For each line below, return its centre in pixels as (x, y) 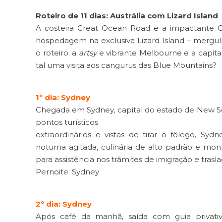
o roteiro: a (57, 53)
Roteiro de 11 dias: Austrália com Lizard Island (127, 16)
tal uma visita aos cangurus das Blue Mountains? (126, 65)
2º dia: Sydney (64, 204)
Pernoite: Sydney (67, 172)
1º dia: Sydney (63, 97)
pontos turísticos (67, 122)
